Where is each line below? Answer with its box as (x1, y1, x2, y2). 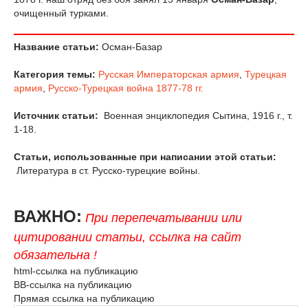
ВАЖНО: (14, 207, 82, 226)
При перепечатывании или (85, 211, 242, 225)
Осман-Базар (99, 41, 162, 53)
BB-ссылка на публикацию (14, 279, 132, 291)
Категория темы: (14, 69, 96, 80)
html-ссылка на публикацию (14, 265, 138, 277)
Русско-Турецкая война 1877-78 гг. (48, 82, 203, 94)
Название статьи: (14, 41, 99, 53)
